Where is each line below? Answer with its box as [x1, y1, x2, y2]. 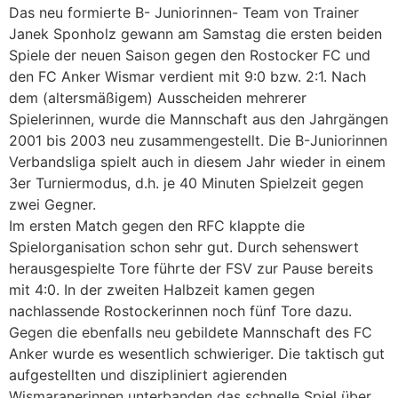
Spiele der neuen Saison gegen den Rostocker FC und [9, 46, 370, 65]
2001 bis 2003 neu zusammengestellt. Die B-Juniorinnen [9, 131, 387, 150]
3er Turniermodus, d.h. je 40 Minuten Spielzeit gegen [9, 174, 363, 193]
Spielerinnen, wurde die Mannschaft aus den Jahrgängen [9, 110, 388, 129]
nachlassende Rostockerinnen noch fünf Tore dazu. [9, 302, 352, 321]
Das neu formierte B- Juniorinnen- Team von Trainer [9, 4, 359, 22]
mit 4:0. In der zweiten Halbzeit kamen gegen [9, 281, 314, 299]
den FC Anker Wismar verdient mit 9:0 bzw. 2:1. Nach [9, 68, 366, 86]
